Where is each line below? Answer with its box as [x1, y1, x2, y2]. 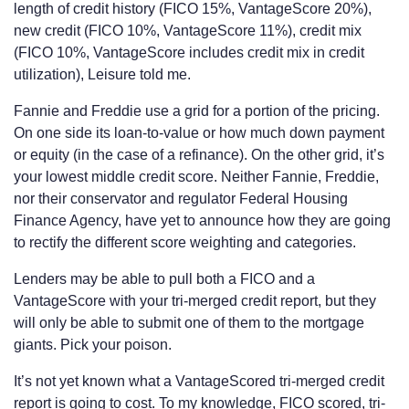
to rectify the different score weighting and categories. [14, 234, 356, 250]
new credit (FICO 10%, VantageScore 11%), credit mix [14, 22, 362, 38]
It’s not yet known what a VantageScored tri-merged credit [14, 372, 384, 389]
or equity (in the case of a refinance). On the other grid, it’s [14, 146, 384, 163]
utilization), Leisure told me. [14, 66, 191, 82]
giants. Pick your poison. [14, 336, 172, 352]
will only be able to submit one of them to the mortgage [14, 314, 364, 330]
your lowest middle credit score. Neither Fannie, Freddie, [14, 168, 379, 184]
